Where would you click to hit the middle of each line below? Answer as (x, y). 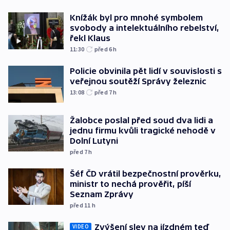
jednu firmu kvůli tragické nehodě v (143, 130)
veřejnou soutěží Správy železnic (138, 81)
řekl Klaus (90, 38)
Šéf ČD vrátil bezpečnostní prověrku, (146, 173)
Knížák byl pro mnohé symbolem (136, 17)
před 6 (104, 49)
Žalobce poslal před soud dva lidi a (141, 120)
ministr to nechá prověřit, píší (130, 184)
